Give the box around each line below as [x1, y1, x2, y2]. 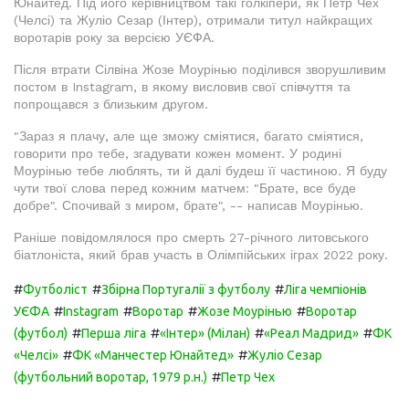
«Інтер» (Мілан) [160, 326, 250, 341]
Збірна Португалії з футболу [101, 282, 270, 297]
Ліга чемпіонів [284, 282, 367, 297]
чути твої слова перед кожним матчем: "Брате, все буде [14, 181, 356, 195]
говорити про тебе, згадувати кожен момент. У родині [14, 146, 341, 161]
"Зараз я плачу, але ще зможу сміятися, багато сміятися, [14, 129, 363, 143]
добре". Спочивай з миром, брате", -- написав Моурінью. [14, 198, 363, 213]
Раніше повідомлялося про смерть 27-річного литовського [14, 230, 369, 245]
